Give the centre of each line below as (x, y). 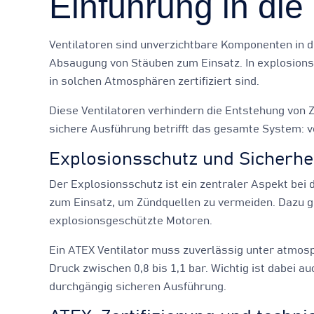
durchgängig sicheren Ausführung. (138, 287)
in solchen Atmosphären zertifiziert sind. (154, 82)
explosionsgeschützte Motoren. (131, 221)
